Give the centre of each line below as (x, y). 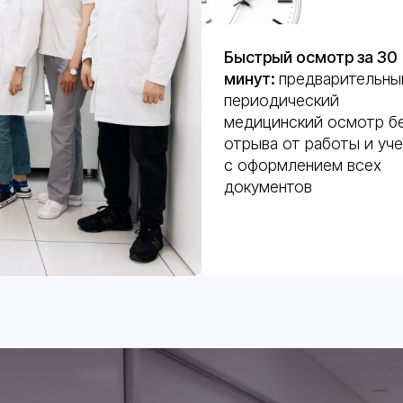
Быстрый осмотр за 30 (311, 57)
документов (268, 187)
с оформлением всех (303, 165)
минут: (251, 79)
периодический (282, 100)
